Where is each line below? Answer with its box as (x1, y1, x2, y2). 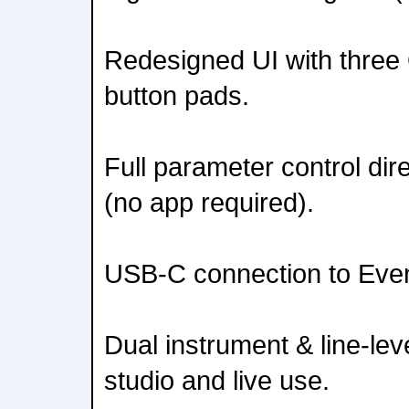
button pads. (104, 80, 249, 110)
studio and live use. (104, 365, 330, 395)
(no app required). (104, 187, 314, 217)
